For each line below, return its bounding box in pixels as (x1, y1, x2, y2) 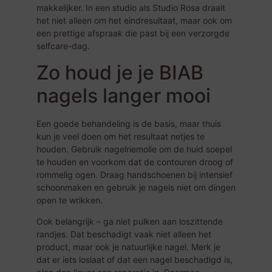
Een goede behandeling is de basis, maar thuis (36, 118, 221, 129)
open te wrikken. (36, 194, 103, 205)
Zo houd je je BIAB (36, 60, 203, 84)
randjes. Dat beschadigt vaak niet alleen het (36, 229, 211, 240)
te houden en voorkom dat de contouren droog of (36, 156, 233, 167)
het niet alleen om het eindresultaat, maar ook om (36, 15, 232, 26)
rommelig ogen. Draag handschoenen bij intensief (36, 169, 233, 180)
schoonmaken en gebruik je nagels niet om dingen (36, 182, 236, 192)
